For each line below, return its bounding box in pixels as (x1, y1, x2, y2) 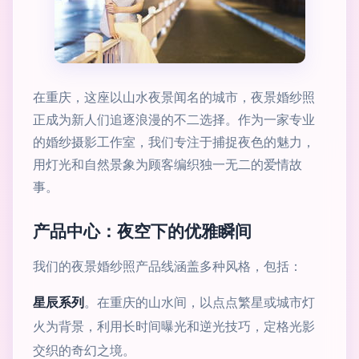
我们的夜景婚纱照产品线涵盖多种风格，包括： (33, 258, 302, 274)
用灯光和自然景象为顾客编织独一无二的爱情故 (33, 156, 302, 172)
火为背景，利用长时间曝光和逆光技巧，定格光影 (33, 318, 315, 334)
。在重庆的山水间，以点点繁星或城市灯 (84, 294, 315, 310)
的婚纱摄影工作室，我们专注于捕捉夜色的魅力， (33, 134, 315, 150)
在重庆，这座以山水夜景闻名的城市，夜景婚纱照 (33, 89, 315, 105)
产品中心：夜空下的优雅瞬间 (33, 221, 252, 241)
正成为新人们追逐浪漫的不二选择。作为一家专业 (33, 111, 315, 127)
